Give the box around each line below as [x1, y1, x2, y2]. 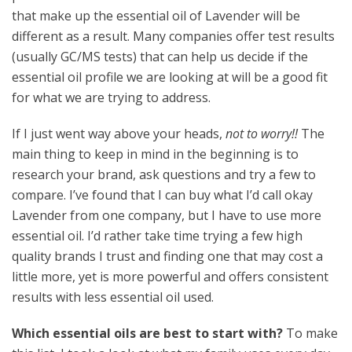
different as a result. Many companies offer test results [12, 27, 335, 46]
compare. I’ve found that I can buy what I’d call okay [12, 186, 313, 204]
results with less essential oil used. [12, 288, 214, 306]
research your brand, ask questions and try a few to [12, 166, 316, 184]
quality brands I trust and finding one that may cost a [12, 247, 323, 266]
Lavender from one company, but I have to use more [12, 207, 321, 225]
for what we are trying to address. [12, 89, 211, 107]
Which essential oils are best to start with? [12, 324, 286, 343]
